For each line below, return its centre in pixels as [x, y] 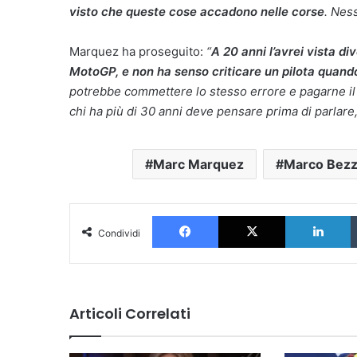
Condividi [119, 233]
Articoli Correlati [130, 314]
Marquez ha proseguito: [136, 51]
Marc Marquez [198, 164]
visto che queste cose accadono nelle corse [197, 12]
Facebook [242, 215]
